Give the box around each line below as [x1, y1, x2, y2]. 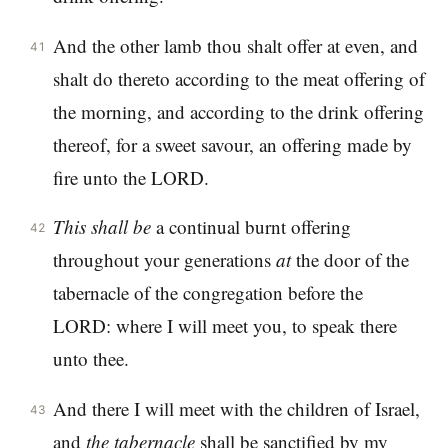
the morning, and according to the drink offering [52, 98, 424, 124]
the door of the [290, 247, 409, 273]
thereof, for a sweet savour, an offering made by [52, 131, 412, 157]
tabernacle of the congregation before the [52, 280, 363, 306]
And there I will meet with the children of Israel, [52, 396, 420, 422]
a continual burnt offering [150, 214, 351, 240]
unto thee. [52, 346, 129, 372]
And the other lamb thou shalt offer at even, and [52, 32, 418, 58]
